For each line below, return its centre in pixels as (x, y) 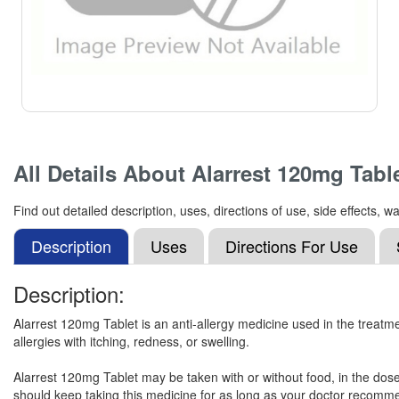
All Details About (102, 173)
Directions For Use (292, 246)
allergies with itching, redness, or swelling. (131, 341)
